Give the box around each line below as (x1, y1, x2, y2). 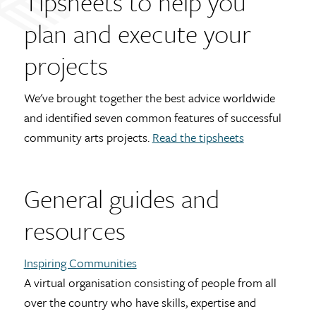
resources (23, 212, 126, 249)
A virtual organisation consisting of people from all (23, 274, 276, 292)
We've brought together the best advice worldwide (23, 89, 275, 107)
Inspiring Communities (23, 254, 137, 272)
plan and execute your (23, 16, 251, 52)
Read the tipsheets (152, 128, 244, 147)
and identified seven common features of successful (23, 109, 281, 127)
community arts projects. (23, 128, 152, 147)
